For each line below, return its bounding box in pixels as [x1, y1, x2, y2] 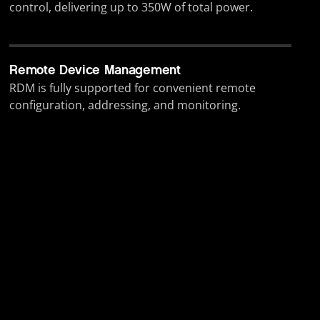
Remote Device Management [9, 62, 181, 79]
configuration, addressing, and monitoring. [9, 97, 241, 114]
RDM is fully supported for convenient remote [9, 80, 256, 96]
